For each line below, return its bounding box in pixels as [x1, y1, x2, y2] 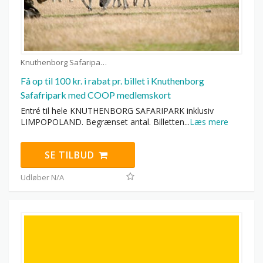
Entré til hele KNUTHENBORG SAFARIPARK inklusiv [21, 105, 214, 117]
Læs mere [190, 116, 228, 128]
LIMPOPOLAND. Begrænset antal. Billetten [21, 116, 184, 128]
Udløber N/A [21, 172, 64, 183]
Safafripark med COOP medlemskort [21, 89, 171, 101]
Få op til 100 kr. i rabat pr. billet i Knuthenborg [21, 75, 204, 87]
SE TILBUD [45, 149, 98, 162]
